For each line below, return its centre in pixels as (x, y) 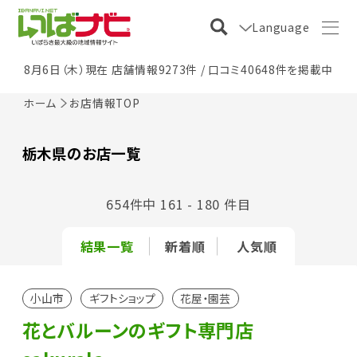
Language (281, 27)
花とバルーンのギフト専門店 (138, 330)
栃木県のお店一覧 (81, 153)
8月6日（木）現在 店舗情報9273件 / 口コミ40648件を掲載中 (178, 69)
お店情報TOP (105, 102)
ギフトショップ (122, 298)
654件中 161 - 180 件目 (178, 204)
